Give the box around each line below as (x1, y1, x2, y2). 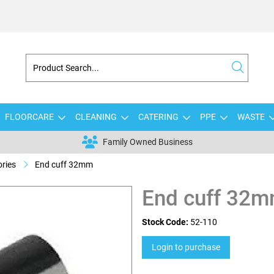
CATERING (138, 112, 179, 122)
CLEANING (75, 112, 117, 122)
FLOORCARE (4, 112, 54, 122)
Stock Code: (142, 217, 188, 227)
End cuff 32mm (35, 160, 93, 169)
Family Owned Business (102, 137, 193, 147)
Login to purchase (152, 242, 220, 252)
